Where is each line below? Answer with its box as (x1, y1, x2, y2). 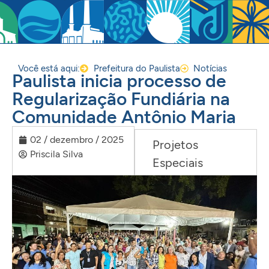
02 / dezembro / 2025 (30, 134, 124, 145)
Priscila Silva (30, 148, 83, 160)
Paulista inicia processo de (12, 70, 226, 92)
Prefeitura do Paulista (93, 63, 180, 74)
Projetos (153, 138, 198, 152)
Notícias (193, 63, 227, 74)
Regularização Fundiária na (12, 88, 230, 110)
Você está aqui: (18, 63, 80, 74)
